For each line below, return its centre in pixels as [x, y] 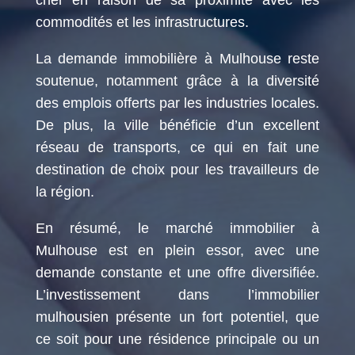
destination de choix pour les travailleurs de [177, 169]
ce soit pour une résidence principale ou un [177, 339]
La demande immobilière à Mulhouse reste [177, 58]
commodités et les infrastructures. [142, 22]
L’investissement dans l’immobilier [177, 294]
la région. [65, 191]
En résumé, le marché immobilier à [177, 228]
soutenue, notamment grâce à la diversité [177, 80]
